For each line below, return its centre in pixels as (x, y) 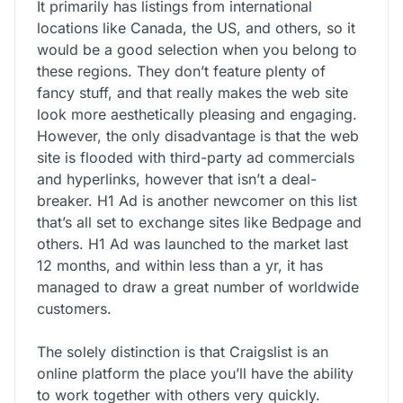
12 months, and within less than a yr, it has (180, 265)
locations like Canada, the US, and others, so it (196, 27)
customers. (74, 308)
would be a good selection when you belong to (197, 49)
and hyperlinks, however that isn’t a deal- (177, 179)
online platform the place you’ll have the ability (195, 373)
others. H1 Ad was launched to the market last (193, 243)
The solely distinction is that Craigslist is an (183, 351)
